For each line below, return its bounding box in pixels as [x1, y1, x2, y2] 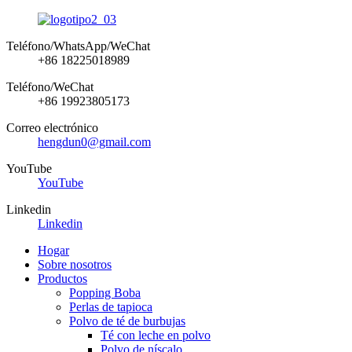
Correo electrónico [6, 121, 98, 134]
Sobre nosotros [38, 258, 112, 271]
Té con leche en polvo [101, 328, 211, 342]
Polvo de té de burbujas [69, 314, 185, 328]
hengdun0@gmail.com [38, 135, 151, 148]
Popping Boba [69, 286, 141, 299]
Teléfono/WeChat [6, 80, 93, 93]
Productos [38, 272, 87, 285]
